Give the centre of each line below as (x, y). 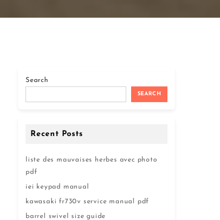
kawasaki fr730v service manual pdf (87, 202)
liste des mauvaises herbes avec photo (92, 160)
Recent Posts (57, 134)
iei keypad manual (57, 187)
